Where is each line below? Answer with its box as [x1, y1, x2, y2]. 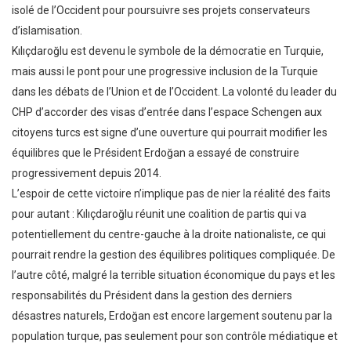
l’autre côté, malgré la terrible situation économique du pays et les [12, 269, 335, 282]
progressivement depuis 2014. [12, 167, 161, 180]
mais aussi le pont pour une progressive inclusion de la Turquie [12, 65, 318, 78]
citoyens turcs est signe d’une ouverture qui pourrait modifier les [12, 126, 327, 139]
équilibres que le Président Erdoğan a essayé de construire [12, 147, 299, 160]
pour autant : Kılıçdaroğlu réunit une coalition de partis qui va [12, 208, 306, 221]
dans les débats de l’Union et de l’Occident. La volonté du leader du [12, 85, 337, 99]
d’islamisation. [12, 24, 82, 38]
